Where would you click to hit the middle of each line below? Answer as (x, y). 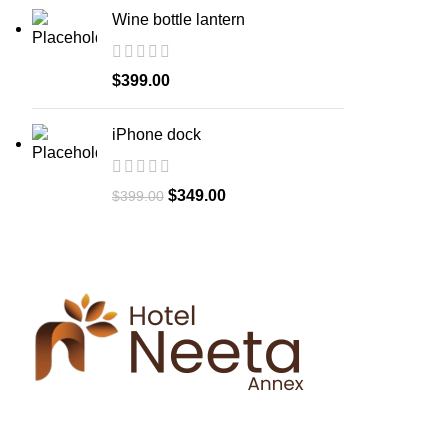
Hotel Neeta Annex (224, 420)
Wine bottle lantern (178, 19)
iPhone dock (156, 134)
